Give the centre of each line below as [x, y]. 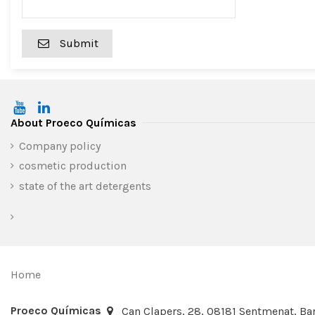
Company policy [60, 146]
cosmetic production [73, 166]
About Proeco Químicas [73, 123]
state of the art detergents [85, 186]
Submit [79, 44]
